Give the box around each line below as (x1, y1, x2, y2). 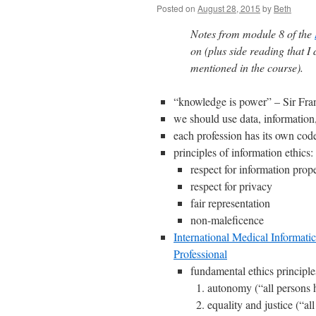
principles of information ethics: (174, 145, 313, 159)
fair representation (190, 195, 270, 210)
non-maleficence (190, 212, 264, 227)
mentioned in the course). (190, 60, 303, 75)
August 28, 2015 (197, 2, 260, 14)
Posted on (157, 2, 195, 14)
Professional (174, 246, 227, 261)
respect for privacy (190, 178, 272, 193)
